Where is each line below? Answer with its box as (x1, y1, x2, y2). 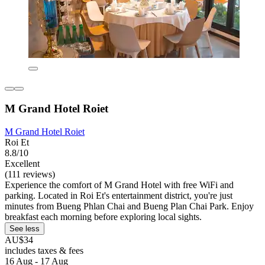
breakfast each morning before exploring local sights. (5, 211, 202, 222)
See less (9, 224, 40, 233)
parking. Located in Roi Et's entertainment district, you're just (5, 190, 232, 201)
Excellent (5, 158, 40, 169)
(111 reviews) (5, 169, 55, 179)
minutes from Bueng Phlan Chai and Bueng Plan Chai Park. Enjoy (5, 201, 254, 211)
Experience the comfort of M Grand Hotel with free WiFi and (5, 179, 234, 190)
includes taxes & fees (5, 245, 83, 256)
